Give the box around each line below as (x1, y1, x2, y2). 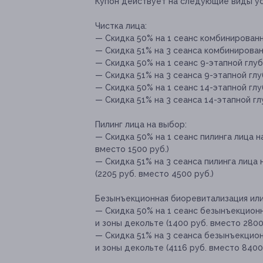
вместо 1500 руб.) (95, 144, 169, 154)
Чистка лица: (95, 21, 147, 31)
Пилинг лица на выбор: (95, 120, 187, 130)
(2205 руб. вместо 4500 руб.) (95, 169, 214, 179)
